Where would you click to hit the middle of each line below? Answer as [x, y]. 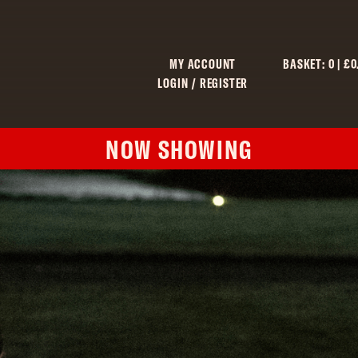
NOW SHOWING [179, 149]
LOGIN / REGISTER [203, 83]
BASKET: [304, 64]
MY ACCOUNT [203, 64]
